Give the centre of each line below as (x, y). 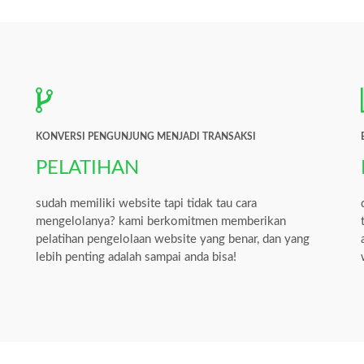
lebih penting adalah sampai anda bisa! (136, 257)
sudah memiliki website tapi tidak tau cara (146, 203)
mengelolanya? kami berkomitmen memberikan (160, 221)
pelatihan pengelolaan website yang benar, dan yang (172, 239)
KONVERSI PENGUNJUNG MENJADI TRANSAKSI (145, 136)
